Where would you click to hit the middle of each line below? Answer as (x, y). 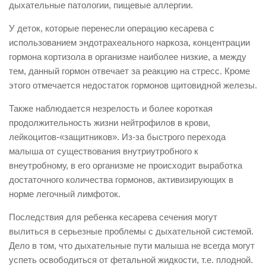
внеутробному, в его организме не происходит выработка (126, 165)
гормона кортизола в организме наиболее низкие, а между (128, 57)
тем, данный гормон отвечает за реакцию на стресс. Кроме (129, 71)
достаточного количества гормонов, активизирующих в (121, 180)
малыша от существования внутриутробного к (104, 151)
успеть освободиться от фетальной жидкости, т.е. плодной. (131, 260)
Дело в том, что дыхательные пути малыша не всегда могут (132, 246)
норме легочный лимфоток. (65, 194)
